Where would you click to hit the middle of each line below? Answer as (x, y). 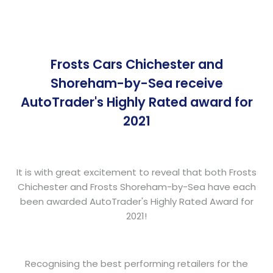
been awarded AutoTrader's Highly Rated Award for (136, 201)
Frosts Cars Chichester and (136, 65)
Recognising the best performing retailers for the (136, 263)
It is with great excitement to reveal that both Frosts (136, 172)
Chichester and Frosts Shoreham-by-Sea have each (136, 186)
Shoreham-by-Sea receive (136, 83)
